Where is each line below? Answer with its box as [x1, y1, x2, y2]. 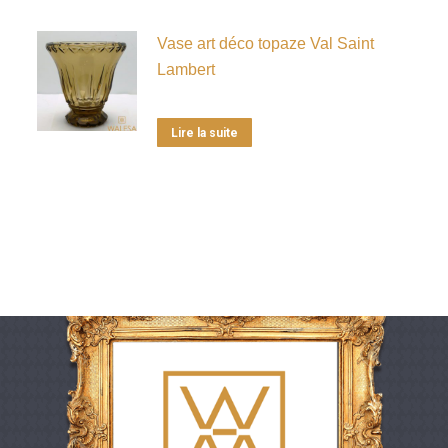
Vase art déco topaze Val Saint [156, 34, 374, 52]
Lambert [156, 60, 215, 78]
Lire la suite [170, 125, 238, 140]
